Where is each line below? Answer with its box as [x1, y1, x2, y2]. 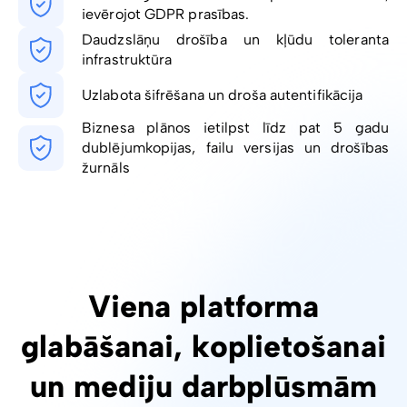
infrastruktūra [82, 51, 173, 69]
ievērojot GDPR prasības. [82, 5, 250, 24]
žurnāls [82, 159, 130, 177]
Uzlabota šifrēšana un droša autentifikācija [82, 86, 363, 104]
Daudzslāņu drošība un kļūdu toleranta [82, 31, 389, 49]
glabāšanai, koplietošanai [21, 328, 386, 366]
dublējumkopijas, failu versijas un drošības [82, 139, 389, 157]
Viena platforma [87, 288, 320, 326]
